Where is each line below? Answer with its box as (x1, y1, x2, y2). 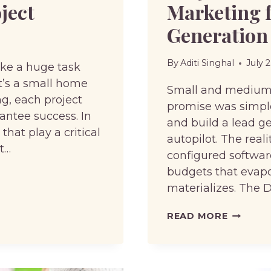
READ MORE (167, 211, 228, 222)
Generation (167, 21, 268, 48)
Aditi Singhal (180, 57, 235, 69)
